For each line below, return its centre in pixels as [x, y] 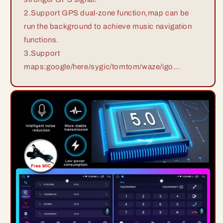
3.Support [42, 54]
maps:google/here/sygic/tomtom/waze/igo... [102, 67]
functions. [41, 40]
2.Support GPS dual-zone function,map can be [107, 13]
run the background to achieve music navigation [108, 27]
